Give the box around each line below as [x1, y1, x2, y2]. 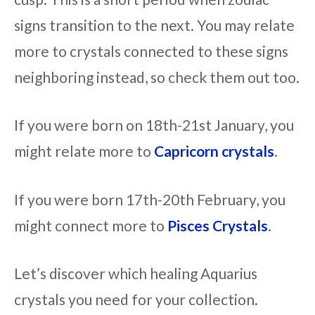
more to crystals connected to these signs [14, 41, 288, 60]
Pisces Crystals [167, 216, 268, 234]
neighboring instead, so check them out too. [14, 67, 300, 86]
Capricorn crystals [154, 142, 274, 160]
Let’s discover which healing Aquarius [14, 264, 257, 283]
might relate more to [14, 142, 154, 160]
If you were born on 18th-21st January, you [14, 116, 294, 134]
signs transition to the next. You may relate [14, 15, 295, 34]
